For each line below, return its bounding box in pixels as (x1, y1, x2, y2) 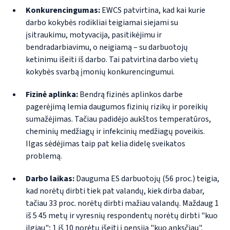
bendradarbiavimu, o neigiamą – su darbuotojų (25, 42, 188, 53)
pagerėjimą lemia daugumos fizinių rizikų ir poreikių (25, 101, 208, 113)
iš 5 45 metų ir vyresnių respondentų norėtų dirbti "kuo (25, 210, 218, 222)
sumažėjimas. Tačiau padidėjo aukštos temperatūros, (25, 113, 211, 125)
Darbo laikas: (25, 173, 76, 185)
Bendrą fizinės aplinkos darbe (79, 89, 183, 101)
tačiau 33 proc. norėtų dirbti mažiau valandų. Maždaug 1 (25, 198, 219, 209)
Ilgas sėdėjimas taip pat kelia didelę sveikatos (25, 138, 185, 150)
